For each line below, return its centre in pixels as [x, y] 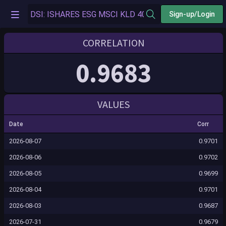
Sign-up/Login [192, 14]
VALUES [114, 104]
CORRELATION [114, 43]
